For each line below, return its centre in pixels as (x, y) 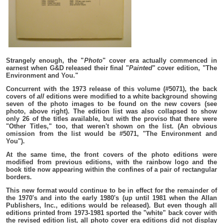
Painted (140, 68)
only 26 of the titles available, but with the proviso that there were (111, 118)
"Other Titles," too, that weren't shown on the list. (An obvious (111, 126)
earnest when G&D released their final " (67, 68)
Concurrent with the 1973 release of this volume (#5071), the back (111, 89)
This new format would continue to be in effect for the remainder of (111, 190)
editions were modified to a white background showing (130, 96)
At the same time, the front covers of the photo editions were (111, 154)
